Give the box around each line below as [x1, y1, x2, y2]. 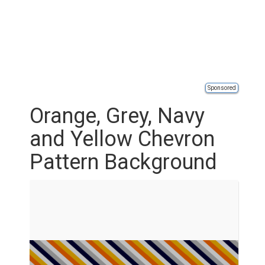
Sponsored [208, 85, 236, 91]
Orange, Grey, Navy [30, 104, 205, 128]
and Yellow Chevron [30, 127, 215, 151]
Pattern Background [30, 150, 217, 174]
